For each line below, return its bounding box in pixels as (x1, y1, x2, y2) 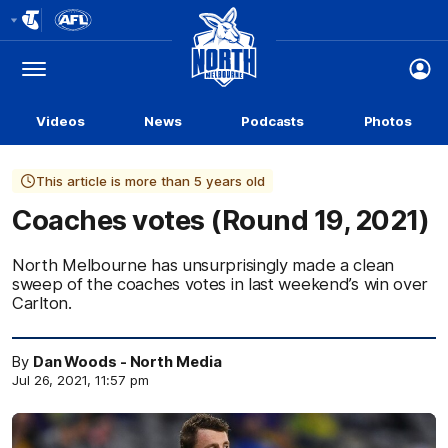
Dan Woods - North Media (32, 353, 222, 371)
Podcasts (240, 113, 305, 129)
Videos (36, 113, 85, 129)
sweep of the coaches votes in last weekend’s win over (12, 274, 429, 294)
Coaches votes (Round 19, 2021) (12, 203, 429, 237)
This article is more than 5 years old (36, 173, 265, 189)
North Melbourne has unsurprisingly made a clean (12, 255, 394, 275)
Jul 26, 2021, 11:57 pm (12, 372, 149, 388)
